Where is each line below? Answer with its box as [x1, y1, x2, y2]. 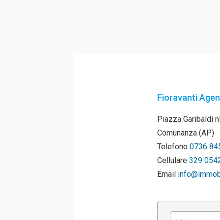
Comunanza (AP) [157, 128, 215, 137]
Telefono [157, 141, 190, 151]
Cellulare [157, 155, 190, 165]
